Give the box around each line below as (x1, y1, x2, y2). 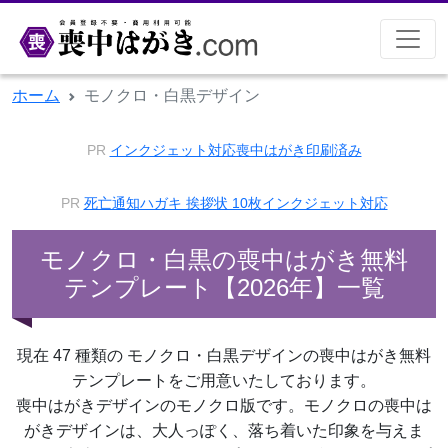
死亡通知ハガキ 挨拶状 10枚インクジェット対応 (83, 196, 388, 211)
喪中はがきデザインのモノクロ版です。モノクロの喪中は (16, 397, 432, 414)
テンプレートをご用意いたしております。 (72, 372, 376, 389)
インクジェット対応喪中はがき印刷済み (109, 143, 362, 158)
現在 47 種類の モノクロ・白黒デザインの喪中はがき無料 (17, 347, 431, 364)
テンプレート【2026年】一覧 (63, 274, 385, 301)
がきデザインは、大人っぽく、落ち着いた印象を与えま (24, 422, 424, 439)
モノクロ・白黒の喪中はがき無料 (40, 246, 408, 273)
